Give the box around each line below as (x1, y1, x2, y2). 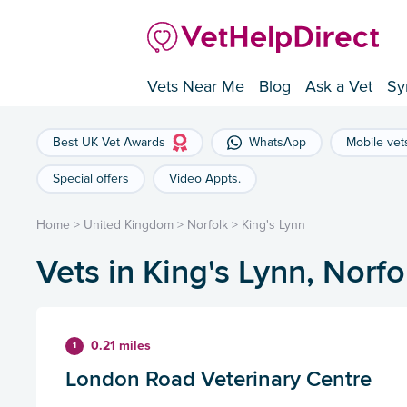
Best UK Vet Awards (53, 134, 165, 151)
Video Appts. (169, 171, 241, 187)
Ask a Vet (305, 76, 372, 97)
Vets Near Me (147, 76, 244, 97)
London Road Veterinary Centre (65, 362, 372, 395)
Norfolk (187, 217, 228, 233)
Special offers (53, 171, 129, 187)
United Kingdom (84, 217, 174, 233)
